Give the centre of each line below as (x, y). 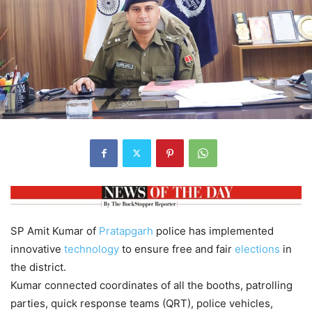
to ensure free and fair (177, 249)
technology (92, 249)
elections (257, 249)
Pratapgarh (126, 231)
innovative (37, 249)
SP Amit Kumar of (55, 231)
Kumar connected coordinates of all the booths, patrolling (151, 286)
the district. (38, 267)
